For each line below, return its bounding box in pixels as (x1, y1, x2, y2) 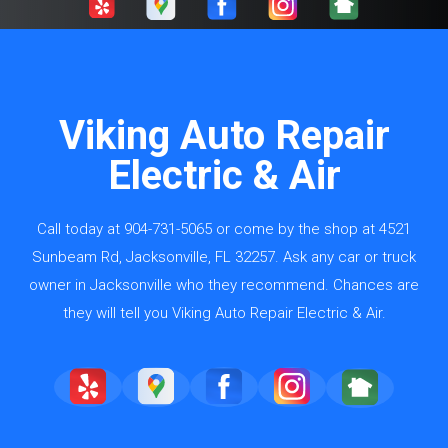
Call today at (37, 219, 124, 238)
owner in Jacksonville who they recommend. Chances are (29, 275, 419, 294)
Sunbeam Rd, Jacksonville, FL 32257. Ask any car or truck (32, 247, 416, 266)
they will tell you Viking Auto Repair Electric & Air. (62, 303, 386, 322)
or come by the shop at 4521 (212, 219, 411, 238)
